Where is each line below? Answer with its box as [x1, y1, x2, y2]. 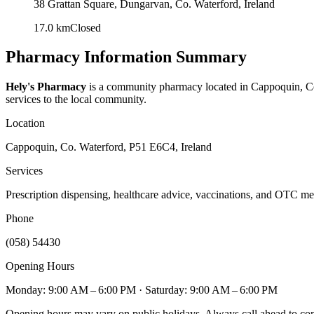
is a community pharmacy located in [86, 81, 251, 93]
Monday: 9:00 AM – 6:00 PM [6, 284, 136, 296]
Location [6, 117, 45, 130]
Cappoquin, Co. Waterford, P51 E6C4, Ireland [6, 141, 212, 153]
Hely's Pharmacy [6, 81, 86, 93]
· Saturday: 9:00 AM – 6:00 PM [136, 284, 278, 296]
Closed [70, 21, 101, 34]
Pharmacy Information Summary [6, 48, 247, 67]
